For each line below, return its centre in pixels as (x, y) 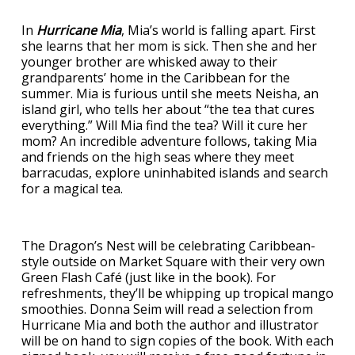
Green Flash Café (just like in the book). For (149, 277)
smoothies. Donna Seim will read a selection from (167, 309)
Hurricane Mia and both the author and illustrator (170, 325)
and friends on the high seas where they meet (158, 157)
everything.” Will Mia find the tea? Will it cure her (164, 125)
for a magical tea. (72, 189)
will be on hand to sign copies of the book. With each (177, 341)
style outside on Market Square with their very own (173, 261)
